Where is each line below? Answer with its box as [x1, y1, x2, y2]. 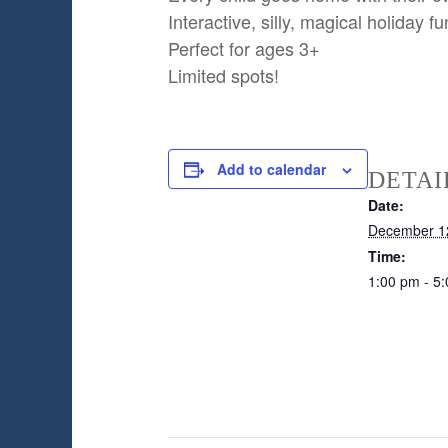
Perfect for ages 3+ [168, 35, 320, 62]
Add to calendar [217, 159, 326, 180]
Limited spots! [168, 62, 279, 89]
